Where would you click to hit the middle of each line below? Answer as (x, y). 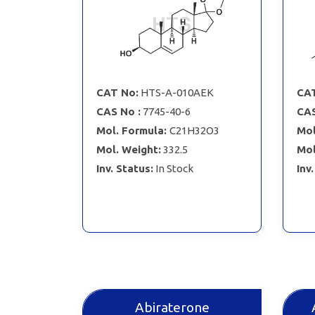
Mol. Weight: (128, 149)
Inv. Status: (124, 168)
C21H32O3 (194, 130)
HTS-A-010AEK (177, 92)
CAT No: (117, 92)
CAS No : (118, 111)
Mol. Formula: (133, 130)
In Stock (174, 168)
